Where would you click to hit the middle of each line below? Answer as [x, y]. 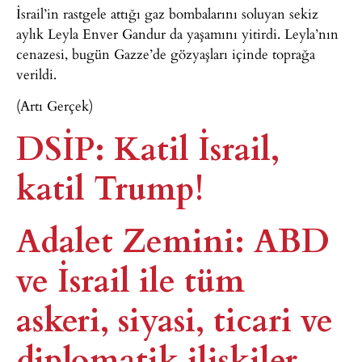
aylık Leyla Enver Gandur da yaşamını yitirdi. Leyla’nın [177, 33]
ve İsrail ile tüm [130, 278]
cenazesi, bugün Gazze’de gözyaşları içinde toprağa [166, 53]
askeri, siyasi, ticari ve [175, 318]
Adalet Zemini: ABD [173, 238]
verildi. [36, 74]
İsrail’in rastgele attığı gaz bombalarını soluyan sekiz [167, 13]
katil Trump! [110, 186]
